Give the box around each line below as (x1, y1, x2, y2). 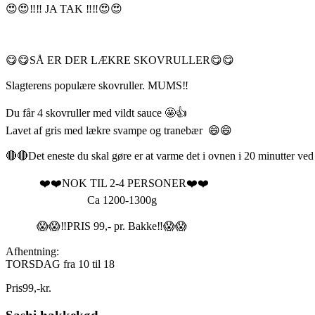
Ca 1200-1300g (6, 194, 157, 207)
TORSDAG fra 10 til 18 (6, 258, 115, 271)
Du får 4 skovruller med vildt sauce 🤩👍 (6, 107, 187, 120)
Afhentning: (6, 245, 59, 258)
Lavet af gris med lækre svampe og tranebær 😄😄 (6, 124, 232, 137)
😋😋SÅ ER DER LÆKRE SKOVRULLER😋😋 (6, 54, 234, 67)
